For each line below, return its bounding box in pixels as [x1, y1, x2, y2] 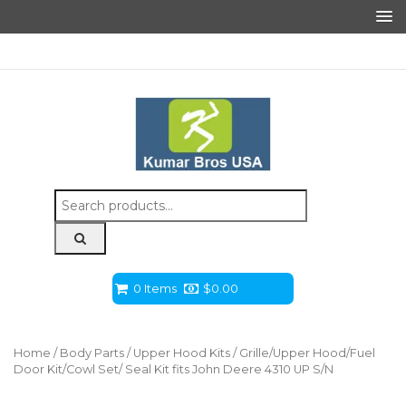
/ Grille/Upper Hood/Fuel [230, 346, 375, 361]
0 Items [133, 281, 177, 296]
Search [53, 189, 97, 207]
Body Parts [60, 346, 124, 361]
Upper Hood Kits [133, 346, 230, 361]
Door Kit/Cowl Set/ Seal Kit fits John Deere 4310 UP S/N [14, 362, 333, 377]
